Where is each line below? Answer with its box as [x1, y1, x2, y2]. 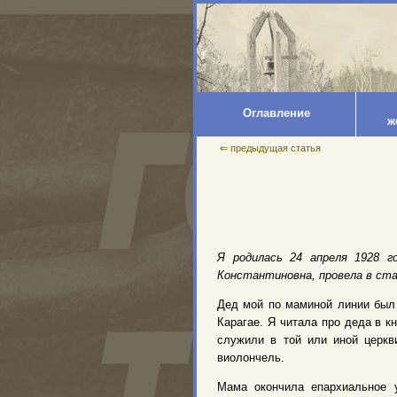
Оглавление [242, 106, 310, 120]
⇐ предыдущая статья [220, 143, 321, 153]
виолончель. [217, 351, 284, 364]
